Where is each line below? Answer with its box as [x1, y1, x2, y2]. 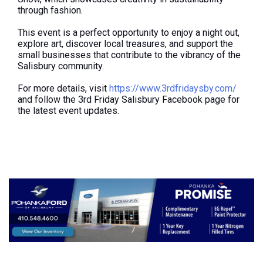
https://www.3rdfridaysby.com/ [109, 83, 237, 95]
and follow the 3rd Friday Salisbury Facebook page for [18, 94, 240, 106]
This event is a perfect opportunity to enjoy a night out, [18, 27, 240, 39]
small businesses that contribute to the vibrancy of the [18, 49, 241, 61]
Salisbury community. [18, 60, 104, 72]
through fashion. [18, 5, 83, 16]
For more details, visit [18, 83, 109, 95]
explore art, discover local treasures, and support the [18, 38, 233, 50]
